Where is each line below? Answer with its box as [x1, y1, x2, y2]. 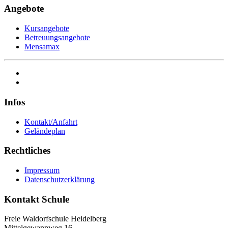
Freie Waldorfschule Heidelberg [4, 214, 106, 223]
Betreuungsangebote [24, 33, 90, 42]
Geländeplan [24, 126, 65, 135]
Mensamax [24, 42, 60, 51]
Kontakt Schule [4, 193, 69, 205]
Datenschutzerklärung [24, 175, 95, 184]
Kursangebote [24, 24, 69, 33]
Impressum [24, 166, 60, 175]
